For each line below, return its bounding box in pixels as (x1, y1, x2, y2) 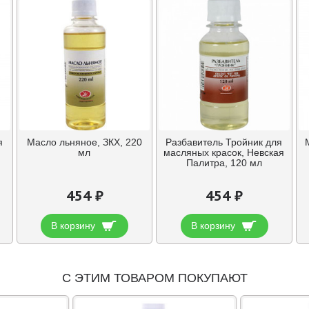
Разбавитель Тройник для (166, 136, 283, 148)
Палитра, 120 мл (186, 157, 262, 168)
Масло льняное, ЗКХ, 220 (26, 136, 142, 148)
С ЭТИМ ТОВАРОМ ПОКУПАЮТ (61, 271, 248, 286)
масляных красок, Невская (163, 146, 285, 158)
